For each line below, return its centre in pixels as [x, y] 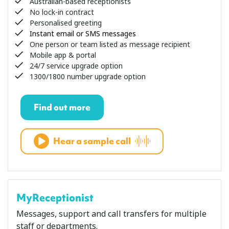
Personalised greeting [66, 23]
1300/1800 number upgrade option [88, 76]
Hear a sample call [92, 141]
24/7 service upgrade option [76, 66]
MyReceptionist [55, 198]
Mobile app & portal [63, 55]
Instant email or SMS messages [83, 33]
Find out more [62, 107]
